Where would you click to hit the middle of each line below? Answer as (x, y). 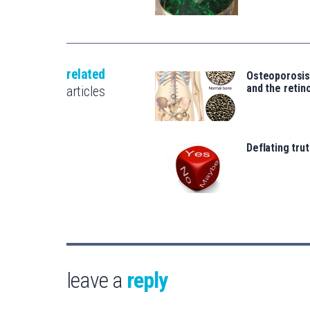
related (86, 74)
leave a (97, 280)
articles (85, 91)
